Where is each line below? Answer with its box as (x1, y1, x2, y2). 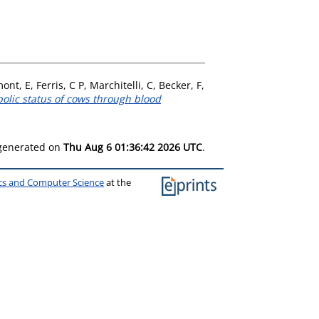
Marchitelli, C (90, 78, 153, 92)
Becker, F (159, 78, 202, 92)
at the (104, 176, 132, 189)
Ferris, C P (36, 78, 84, 92)
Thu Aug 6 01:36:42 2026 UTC (63, 140, 202, 154)
